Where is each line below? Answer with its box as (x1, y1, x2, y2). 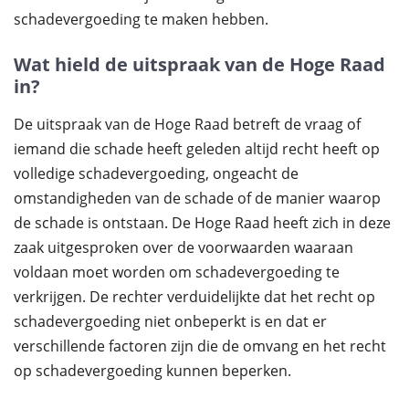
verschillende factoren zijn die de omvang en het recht (14, 336, 386, 356)
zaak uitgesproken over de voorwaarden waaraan (14, 237, 353, 257)
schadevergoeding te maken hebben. (14, 9, 268, 29)
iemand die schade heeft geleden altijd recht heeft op (14, 139, 380, 159)
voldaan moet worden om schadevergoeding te (14, 262, 340, 282)
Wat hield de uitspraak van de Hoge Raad (14, 52, 385, 77)
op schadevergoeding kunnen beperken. (14, 361, 291, 381)
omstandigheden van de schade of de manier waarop (14, 188, 381, 208)
